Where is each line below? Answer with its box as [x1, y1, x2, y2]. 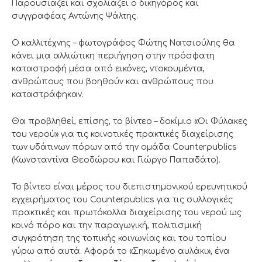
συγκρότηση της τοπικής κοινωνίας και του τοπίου [12, 234, 226, 243]
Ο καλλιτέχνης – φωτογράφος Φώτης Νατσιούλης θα [12, 39, 235, 48]
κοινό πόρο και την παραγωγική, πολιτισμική [12, 221, 202, 230]
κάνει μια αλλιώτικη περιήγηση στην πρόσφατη [12, 51, 215, 61]
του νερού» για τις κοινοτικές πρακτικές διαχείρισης [12, 130, 233, 139]
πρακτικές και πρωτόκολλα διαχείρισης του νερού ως [12, 208, 242, 218]
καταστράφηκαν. [12, 90, 84, 99]
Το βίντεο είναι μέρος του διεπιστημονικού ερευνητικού [12, 182, 247, 192]
